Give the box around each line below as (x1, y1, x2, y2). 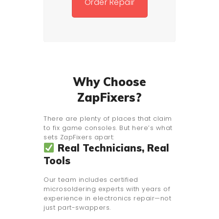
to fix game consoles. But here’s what (44, 123, 173, 133)
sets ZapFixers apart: (44, 132, 114, 142)
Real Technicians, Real (54, 142, 169, 154)
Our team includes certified (44, 175, 138, 185)
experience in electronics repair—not (44, 194, 171, 203)
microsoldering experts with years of (44, 184, 170, 194)
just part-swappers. (44, 203, 111, 213)
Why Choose (73, 74, 146, 89)
